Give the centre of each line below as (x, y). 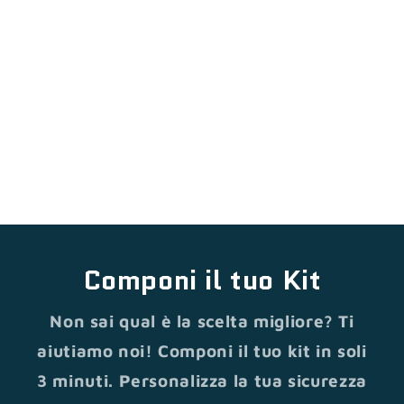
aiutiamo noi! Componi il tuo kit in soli (202, 351)
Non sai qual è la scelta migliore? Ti (202, 321)
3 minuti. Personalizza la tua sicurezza (202, 381)
